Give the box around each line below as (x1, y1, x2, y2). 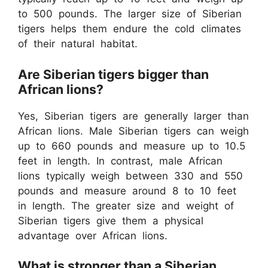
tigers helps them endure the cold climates (18, 23, 241, 35)
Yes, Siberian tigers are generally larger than (18, 109, 249, 122)
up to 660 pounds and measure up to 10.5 (18, 139, 245, 152)
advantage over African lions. (18, 229, 167, 242)
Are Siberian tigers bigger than (18, 66, 209, 82)
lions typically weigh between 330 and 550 (18, 169, 243, 182)
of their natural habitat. (18, 38, 138, 50)
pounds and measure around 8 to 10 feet (18, 184, 236, 197)
